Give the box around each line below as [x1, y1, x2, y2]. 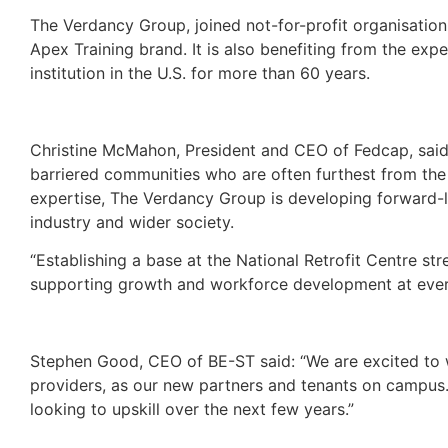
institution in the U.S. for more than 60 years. [30, 62, 370, 83]
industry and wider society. [30, 211, 234, 232]
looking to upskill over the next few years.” [30, 398, 354, 419]
